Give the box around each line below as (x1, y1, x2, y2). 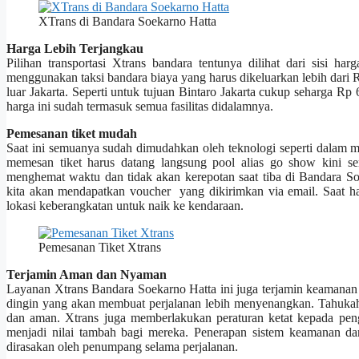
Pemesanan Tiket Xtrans (38, 240, 161, 255)
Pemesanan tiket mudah (6, 127, 137, 141)
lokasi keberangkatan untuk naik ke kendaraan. (6, 199, 244, 213)
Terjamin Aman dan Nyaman (6, 268, 167, 282)
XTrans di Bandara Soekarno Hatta (38, 14, 216, 29)
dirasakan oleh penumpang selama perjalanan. (6, 340, 238, 354)
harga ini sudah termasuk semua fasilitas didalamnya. (6, 99, 273, 114)
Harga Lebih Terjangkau (6, 42, 143, 56)
